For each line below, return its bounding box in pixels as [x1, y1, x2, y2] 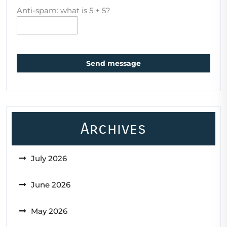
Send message [86, 58, 141, 68]
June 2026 [31, 179, 70, 190]
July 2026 [31, 153, 67, 163]
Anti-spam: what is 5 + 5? [17, 5, 110, 15]
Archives [81, 119, 146, 138]
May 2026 [31, 206, 67, 216]
